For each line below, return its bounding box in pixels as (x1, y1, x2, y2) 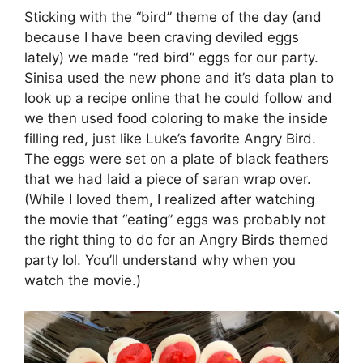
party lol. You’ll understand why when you (24, 251, 296, 268)
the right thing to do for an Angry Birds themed (24, 231, 329, 248)
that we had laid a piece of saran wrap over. (24, 170, 311, 187)
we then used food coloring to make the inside (24, 109, 327, 126)
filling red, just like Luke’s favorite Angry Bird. (24, 130, 316, 147)
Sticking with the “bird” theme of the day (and (24, 8, 322, 25)
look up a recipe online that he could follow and (24, 89, 332, 106)
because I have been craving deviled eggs (24, 28, 299, 45)
